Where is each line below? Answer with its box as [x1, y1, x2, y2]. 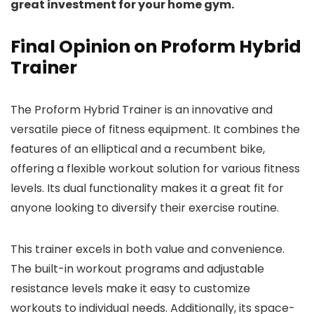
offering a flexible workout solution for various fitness [11, 160, 300, 177]
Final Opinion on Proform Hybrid [11, 34, 301, 59]
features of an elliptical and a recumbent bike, [11, 140, 265, 157]
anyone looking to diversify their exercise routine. [11, 199, 279, 216]
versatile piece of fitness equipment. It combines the [11, 121, 300, 137]
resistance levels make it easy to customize [11, 280, 250, 296]
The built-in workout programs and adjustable [11, 260, 264, 277]
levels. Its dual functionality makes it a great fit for [11, 179, 284, 196]
